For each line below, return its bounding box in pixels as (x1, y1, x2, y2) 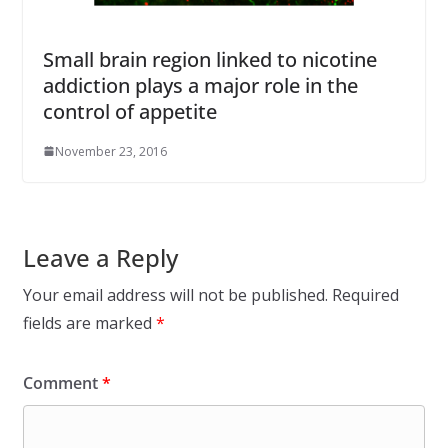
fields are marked (22, 311, 156, 334)
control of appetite (42, 97, 217, 125)
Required (331, 283, 399, 306)
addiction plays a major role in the (42, 71, 358, 99)
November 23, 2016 (54, 142, 167, 160)
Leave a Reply (22, 240, 178, 274)
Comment (22, 371, 102, 394)
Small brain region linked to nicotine (42, 45, 377, 73)
